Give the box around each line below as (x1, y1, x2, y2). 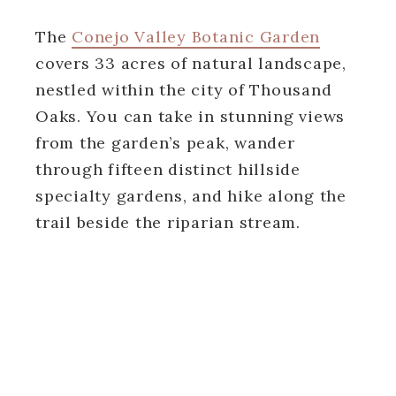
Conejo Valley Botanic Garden (72, 26, 320, 47)
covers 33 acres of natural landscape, (35, 52, 346, 73)
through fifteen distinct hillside (35, 158, 301, 179)
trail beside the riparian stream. (35, 211, 301, 232)
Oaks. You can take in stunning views (35, 105, 345, 126)
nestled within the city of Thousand (35, 79, 332, 100)
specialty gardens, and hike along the (35, 185, 346, 206)
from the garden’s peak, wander (35, 132, 295, 153)
